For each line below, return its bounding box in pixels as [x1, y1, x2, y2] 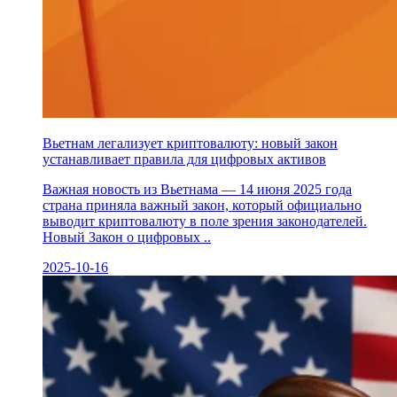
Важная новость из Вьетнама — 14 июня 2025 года [43, 181, 352, 197]
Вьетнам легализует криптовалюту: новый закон [43, 135, 338, 151]
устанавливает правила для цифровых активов [43, 151, 326, 167]
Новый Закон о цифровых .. [43, 229, 211, 245]
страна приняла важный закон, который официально [43, 197, 362, 213]
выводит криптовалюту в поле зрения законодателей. [43, 213, 367, 229]
